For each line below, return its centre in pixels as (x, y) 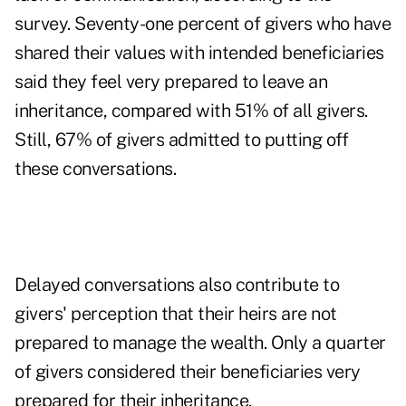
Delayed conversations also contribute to (177, 285)
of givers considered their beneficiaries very (188, 372)
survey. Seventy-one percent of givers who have (203, 24)
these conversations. (95, 169)
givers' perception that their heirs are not (176, 314)
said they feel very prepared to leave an (171, 82)
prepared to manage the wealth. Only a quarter (200, 343)
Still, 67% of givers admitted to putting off (181, 140)
